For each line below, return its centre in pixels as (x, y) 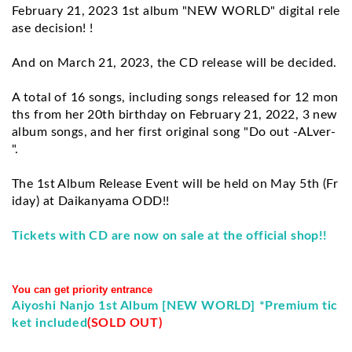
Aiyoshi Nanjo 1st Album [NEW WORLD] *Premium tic (175, 305)
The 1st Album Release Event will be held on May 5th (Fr (175, 183)
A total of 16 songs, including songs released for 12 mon (175, 97)
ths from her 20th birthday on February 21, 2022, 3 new (175, 114)
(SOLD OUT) (125, 323)
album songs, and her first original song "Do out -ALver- (174, 132)
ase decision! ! (53, 28)
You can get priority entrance (82, 289)
